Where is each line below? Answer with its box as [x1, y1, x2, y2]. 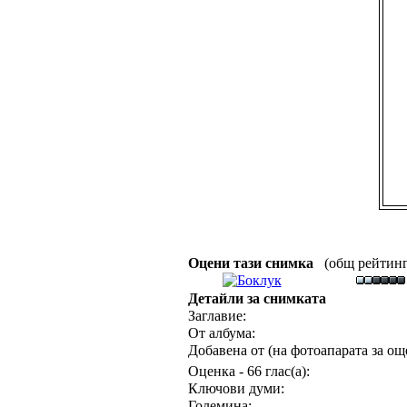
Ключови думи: [187, 381, 284, 396]
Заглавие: [187, 308, 246, 323]
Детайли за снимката [187, 291, 326, 306]
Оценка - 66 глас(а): [187, 363, 310, 379]
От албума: [187, 325, 255, 341]
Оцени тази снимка [187, 255, 321, 271]
